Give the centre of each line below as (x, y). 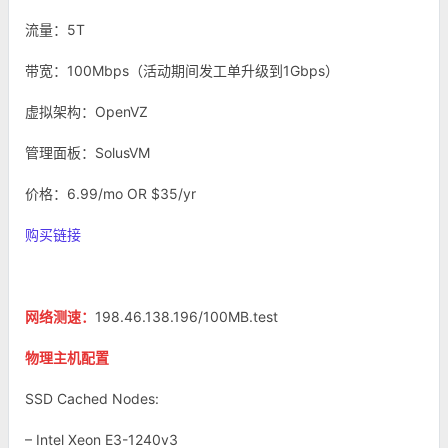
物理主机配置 (67, 357)
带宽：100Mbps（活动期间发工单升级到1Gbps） (182, 70)
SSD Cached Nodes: (92, 398)
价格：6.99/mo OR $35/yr (110, 193)
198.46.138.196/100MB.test (186, 316)
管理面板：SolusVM (87, 152)
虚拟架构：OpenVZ (86, 111)
